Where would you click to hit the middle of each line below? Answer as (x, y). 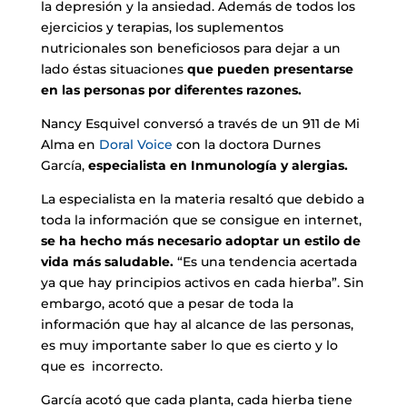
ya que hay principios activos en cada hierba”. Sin (202, 283)
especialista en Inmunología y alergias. (218, 165)
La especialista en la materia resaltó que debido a (202, 199)
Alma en (69, 144)
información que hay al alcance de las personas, (197, 324)
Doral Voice (135, 144)
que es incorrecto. (103, 366)
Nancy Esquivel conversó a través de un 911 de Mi (200, 124)
